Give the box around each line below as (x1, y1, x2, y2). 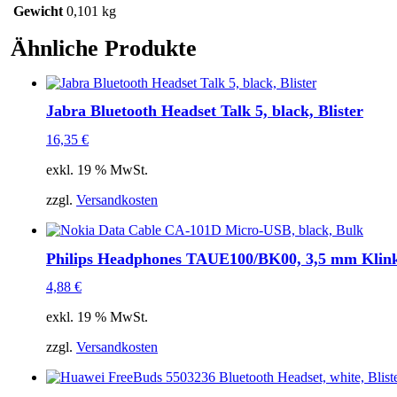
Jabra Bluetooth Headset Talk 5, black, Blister (46, 102, 363, 121)
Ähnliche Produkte (11, 35, 197, 62)
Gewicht (13, 4, 63, 19)
